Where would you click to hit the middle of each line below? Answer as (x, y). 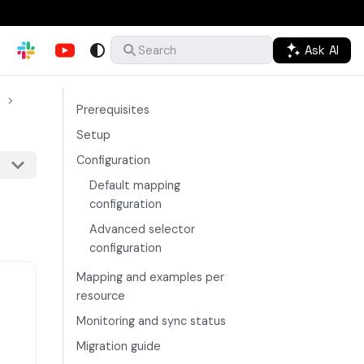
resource (101, 295)
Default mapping (135, 185)
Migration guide (119, 346)
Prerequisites (113, 110)
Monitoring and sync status (151, 321)
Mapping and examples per (150, 277)
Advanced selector (142, 229)
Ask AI (320, 50)
